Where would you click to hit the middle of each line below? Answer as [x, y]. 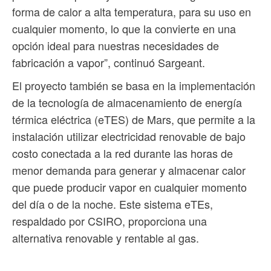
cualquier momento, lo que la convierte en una [124, 28]
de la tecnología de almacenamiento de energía [127, 102]
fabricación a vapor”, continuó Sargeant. [109, 62]
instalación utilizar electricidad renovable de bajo [129, 136]
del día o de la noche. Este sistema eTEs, [113, 204]
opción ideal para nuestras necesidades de [116, 45]
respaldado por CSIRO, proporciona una [109, 220]
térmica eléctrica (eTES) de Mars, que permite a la [134, 119]
